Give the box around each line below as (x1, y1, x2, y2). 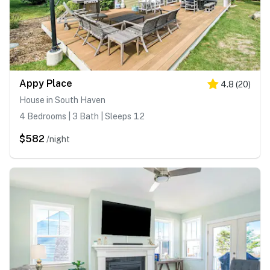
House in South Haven (19, 95, 105, 105)
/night (46, 134, 70, 145)
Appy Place (19, 78, 72, 90)
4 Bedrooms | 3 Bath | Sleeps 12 (19, 111, 145, 122)
